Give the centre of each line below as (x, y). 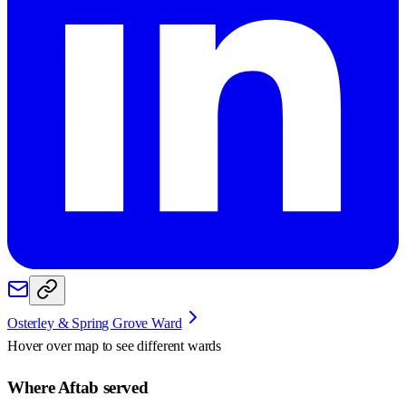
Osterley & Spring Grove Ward (95, 323)
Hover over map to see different (97, 345)
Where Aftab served (78, 387)
